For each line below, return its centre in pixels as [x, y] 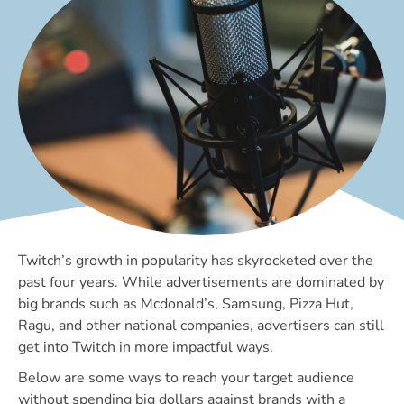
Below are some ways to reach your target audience [186, 378]
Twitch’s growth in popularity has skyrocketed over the [196, 261]
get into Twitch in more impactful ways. [146, 347]
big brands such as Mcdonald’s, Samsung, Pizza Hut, [186, 304]
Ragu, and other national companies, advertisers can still [201, 326]
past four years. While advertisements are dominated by [201, 282]
